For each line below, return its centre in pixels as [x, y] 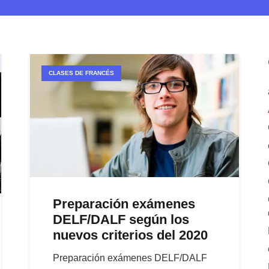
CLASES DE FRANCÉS [82, 73]
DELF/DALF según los [121, 219]
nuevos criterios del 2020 [131, 235]
